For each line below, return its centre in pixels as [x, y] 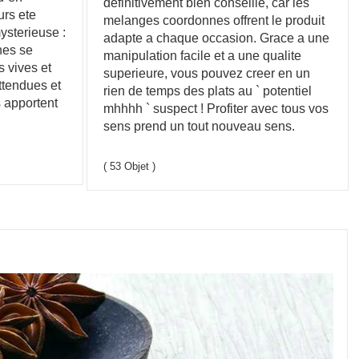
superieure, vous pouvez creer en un [207, 73]
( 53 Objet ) [130, 167]
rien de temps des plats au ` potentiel [208, 91]
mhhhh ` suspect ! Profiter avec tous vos [216, 109]
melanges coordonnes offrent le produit [214, 20]
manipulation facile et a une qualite [203, 56]
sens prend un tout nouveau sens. [200, 126]
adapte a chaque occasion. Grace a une [217, 38]
